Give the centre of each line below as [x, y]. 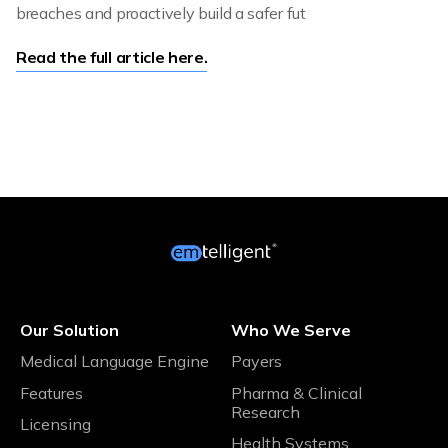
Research [265, 411]
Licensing [55, 424]
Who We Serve [291, 330]
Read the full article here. [112, 57]
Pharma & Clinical [296, 392]
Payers [256, 360]
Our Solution [69, 330]
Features [51, 392]
